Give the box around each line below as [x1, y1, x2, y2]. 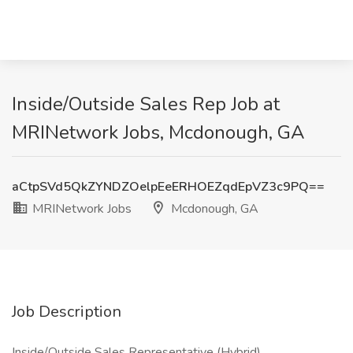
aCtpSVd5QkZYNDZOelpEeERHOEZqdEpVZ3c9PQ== [12, 178, 325, 195]
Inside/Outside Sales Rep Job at [12, 91, 280, 117]
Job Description [12, 301, 121, 322]
